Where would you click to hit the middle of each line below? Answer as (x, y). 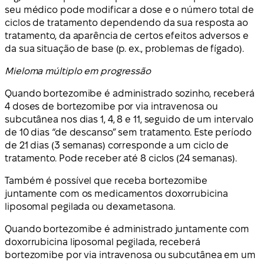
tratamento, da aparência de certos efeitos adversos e (127, 36)
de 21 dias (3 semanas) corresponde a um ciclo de (117, 146)
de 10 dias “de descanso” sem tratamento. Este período (128, 133)
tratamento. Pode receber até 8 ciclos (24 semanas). (121, 159)
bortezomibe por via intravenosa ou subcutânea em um (130, 255)
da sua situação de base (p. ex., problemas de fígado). (124, 49)
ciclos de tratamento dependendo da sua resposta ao (126, 23)
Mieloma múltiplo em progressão (78, 71)
